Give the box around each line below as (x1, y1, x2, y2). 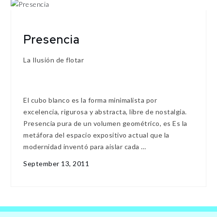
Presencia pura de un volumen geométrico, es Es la (23, 119, 187, 127)
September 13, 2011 (23, 159, 90, 168)
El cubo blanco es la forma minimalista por (23, 95, 157, 104)
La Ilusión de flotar (23, 55, 84, 64)
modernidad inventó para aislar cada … (23, 142, 146, 151)
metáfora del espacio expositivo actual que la (23, 130, 170, 139)
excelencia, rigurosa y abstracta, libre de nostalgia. (23, 107, 187, 116)
